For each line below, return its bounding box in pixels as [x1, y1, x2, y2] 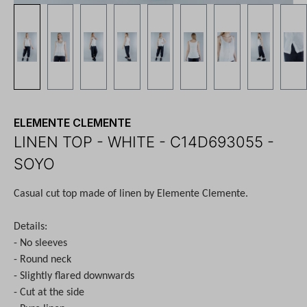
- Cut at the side [14, 286, 84, 298]
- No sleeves [14, 237, 67, 249]
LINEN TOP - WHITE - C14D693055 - [14, 132, 274, 151]
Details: [14, 221, 47, 232]
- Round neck [14, 254, 71, 265]
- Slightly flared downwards [14, 270, 134, 282]
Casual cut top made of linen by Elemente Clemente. [14, 188, 248, 199]
